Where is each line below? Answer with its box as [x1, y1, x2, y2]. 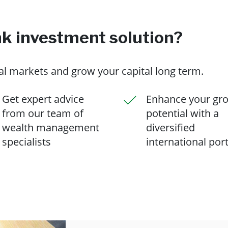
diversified [146, 121, 195, 134]
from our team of [2, 106, 83, 120]
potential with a [146, 106, 219, 120]
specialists [2, 135, 51, 149]
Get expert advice [2, 92, 84, 106]
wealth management [2, 121, 99, 134]
